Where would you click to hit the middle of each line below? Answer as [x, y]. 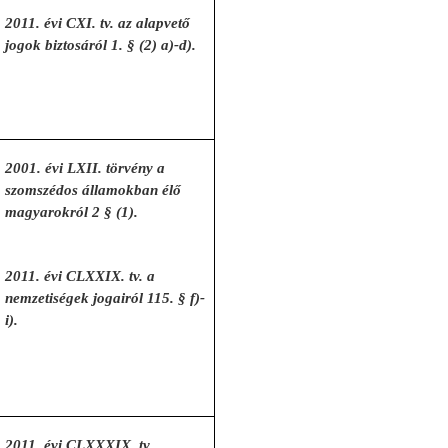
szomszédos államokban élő [93, 190]
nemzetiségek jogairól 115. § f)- [105, 298]
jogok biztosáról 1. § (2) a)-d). [101, 45]
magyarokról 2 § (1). [72, 212]
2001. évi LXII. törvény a [85, 168]
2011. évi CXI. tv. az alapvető [98, 23]
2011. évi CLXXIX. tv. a [80, 276]
